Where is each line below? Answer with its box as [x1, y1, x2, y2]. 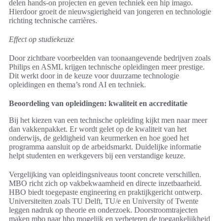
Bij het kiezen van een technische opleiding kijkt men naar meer [9, 116, 207, 125]
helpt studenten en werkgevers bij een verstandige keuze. [9, 151, 185, 160]
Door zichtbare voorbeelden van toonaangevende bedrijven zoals [9, 54, 211, 63]
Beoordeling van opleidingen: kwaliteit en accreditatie [9, 99, 187, 108]
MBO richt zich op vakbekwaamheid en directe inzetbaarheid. [9, 179, 202, 188]
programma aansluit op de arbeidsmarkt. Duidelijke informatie [9, 143, 201, 151]
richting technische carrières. [9, 16, 97, 25]
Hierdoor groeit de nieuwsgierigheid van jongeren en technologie [9, 7, 211, 16]
